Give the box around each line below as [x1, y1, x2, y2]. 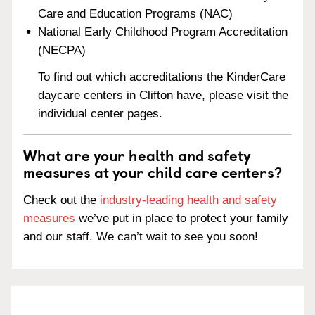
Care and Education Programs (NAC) [38, 6, 233, 20]
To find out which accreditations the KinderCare [38, 70, 286, 84]
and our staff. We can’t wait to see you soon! [23, 230, 258, 243]
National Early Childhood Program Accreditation [38, 25, 288, 39]
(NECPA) [38, 43, 86, 57]
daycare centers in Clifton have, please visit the [38, 89, 289, 103]
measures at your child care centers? [23, 160, 282, 184]
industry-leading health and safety [100, 193, 277, 207]
